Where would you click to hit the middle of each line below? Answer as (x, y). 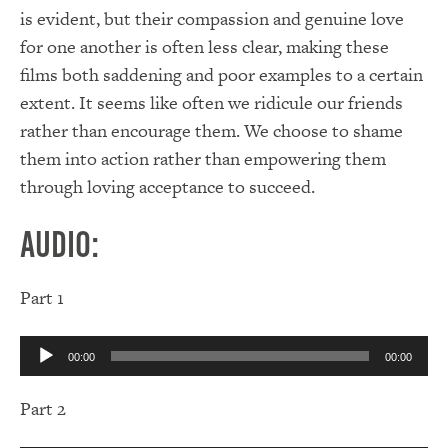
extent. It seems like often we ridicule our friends (211, 102)
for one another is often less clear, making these (204, 46)
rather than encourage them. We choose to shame (211, 130)
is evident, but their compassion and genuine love (212, 18)
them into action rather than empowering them (203, 158)
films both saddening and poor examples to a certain (221, 74)
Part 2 (43, 409)
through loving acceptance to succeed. (167, 186)
